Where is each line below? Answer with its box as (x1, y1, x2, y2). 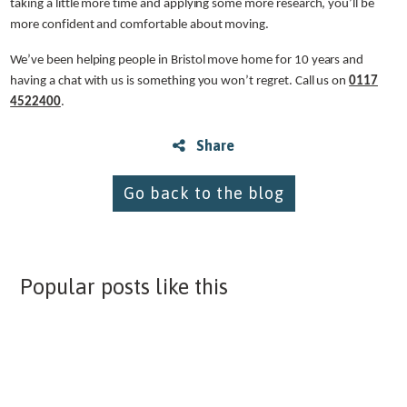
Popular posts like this (19, 273, 228, 299)
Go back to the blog (123, 183, 284, 203)
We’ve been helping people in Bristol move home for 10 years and (10, 53, 364, 67)
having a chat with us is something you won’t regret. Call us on (10, 74, 350, 88)
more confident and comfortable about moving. (10, 17, 270, 32)
